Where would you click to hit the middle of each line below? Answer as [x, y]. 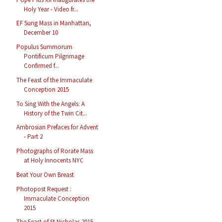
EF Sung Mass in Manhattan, [54, 23]
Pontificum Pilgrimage [54, 56]
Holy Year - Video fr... [51, 9]
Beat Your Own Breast [45, 174]
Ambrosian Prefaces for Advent [57, 127]
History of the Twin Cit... [56, 113]
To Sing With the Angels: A [51, 104]
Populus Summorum [45, 47]
